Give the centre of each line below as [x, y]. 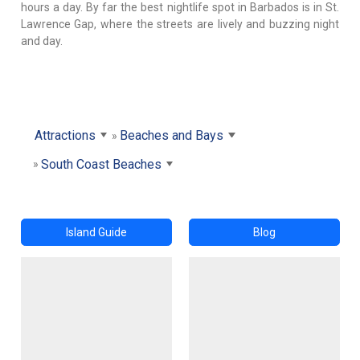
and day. [41, 41]
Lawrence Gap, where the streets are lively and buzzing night [180, 24]
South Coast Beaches [101, 164]
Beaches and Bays [171, 135]
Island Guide [96, 232]
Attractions [65, 135]
